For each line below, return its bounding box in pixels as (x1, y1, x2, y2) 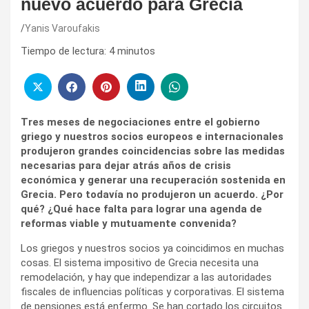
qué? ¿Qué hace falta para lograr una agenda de (21, 202, 262, 215)
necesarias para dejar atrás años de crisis (21, 159, 231, 172)
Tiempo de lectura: (21, 45, 106, 58)
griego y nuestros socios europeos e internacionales (21, 130, 283, 143)
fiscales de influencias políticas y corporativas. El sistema (21, 285, 284, 298)
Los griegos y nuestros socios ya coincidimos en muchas (21, 241, 284, 255)
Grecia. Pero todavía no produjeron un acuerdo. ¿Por (21, 188, 283, 201)
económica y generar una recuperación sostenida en (21, 173, 286, 186)
